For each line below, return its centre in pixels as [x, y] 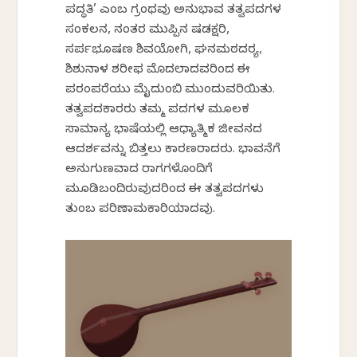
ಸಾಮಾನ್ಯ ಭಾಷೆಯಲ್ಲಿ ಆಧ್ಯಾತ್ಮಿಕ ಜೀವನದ [164, 130]
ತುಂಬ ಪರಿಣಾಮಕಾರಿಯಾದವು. [141, 210]
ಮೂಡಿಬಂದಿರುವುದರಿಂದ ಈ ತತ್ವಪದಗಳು [165, 190]
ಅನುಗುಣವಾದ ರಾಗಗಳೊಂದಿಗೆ [139, 170]
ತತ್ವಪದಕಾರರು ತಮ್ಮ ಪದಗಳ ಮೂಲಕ [158, 110]
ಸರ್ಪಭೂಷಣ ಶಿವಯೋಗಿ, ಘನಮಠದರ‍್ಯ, [164, 51]
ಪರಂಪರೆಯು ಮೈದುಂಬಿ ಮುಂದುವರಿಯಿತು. [171, 90]
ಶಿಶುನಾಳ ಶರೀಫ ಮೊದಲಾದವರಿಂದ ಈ [158, 71]
